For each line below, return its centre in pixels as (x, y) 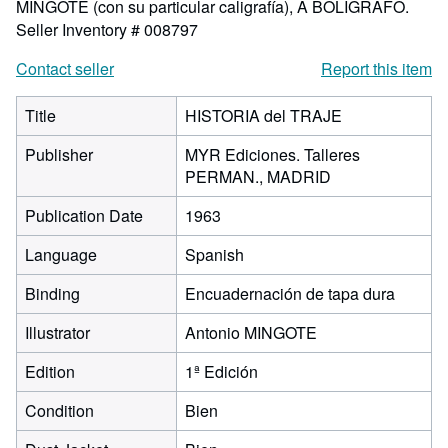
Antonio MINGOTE (251, 332)
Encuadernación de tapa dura (290, 293)
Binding (52, 293)
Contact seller (65, 68)
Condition (59, 410)
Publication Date (84, 215)
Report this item (376, 68)
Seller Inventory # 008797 (107, 29)
